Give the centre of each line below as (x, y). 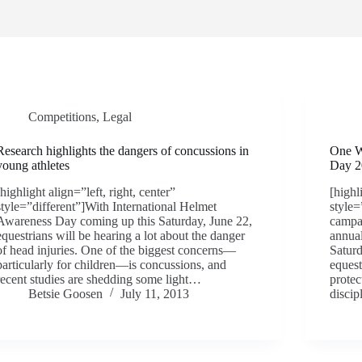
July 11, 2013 (155, 293)
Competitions (63, 117)
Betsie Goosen (66, 293)
